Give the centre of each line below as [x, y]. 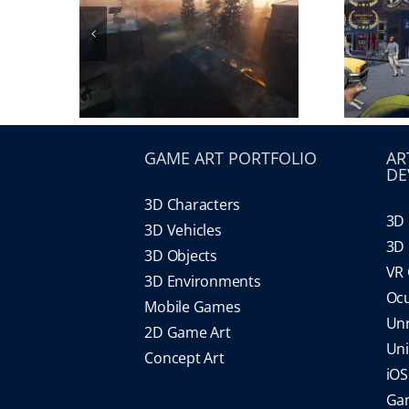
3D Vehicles [183, 230]
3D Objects [181, 256]
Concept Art [184, 358]
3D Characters [193, 204]
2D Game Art [188, 332]
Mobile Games [193, 307]
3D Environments [203, 281]
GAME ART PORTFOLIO [231, 158]
